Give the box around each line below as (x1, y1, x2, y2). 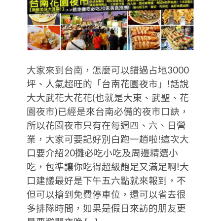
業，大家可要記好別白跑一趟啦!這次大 (27, 133, 189, 145)
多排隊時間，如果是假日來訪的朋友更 (27, 202, 186, 214)
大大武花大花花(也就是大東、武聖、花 (27, 92, 189, 103)
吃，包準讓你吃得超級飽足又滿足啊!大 (27, 161, 189, 172)
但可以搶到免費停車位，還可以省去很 (27, 188, 186, 200)
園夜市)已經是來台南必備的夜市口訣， (27, 106, 189, 117)
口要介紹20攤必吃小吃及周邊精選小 (27, 147, 178, 158)
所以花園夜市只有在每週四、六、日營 (27, 119, 186, 131)
